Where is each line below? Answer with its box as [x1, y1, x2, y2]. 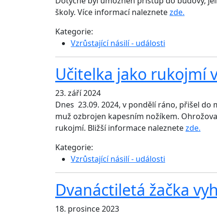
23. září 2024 [55, 88, 101, 99]
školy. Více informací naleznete [55, 7, 170, 18]
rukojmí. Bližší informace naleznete [55, 123, 186, 134]
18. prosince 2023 [55, 203, 119, 215]
